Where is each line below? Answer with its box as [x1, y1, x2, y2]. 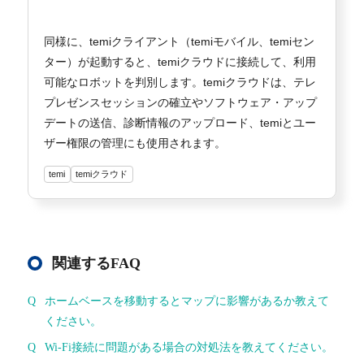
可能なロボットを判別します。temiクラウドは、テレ [43, 75, 316, 89]
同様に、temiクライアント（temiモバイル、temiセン [43, 34, 314, 48]
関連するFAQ [51, 254, 141, 271]
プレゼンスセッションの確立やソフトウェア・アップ [43, 95, 317, 109]
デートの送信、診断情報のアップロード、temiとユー [43, 115, 316, 129]
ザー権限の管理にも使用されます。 [43, 136, 226, 149]
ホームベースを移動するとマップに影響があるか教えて [44, 294, 329, 307]
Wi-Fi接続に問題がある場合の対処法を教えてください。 [44, 340, 333, 353]
